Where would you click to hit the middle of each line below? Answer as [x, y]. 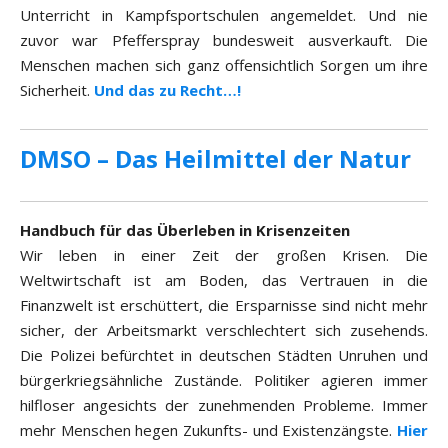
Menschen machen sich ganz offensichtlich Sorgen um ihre [224, 65]
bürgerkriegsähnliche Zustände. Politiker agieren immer [224, 380]
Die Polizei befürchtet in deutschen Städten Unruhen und [224, 355]
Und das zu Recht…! [167, 90]
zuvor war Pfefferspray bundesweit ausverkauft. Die [224, 40]
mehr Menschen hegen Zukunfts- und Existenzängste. [208, 430]
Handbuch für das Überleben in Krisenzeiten [185, 230]
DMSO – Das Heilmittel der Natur [215, 159]
